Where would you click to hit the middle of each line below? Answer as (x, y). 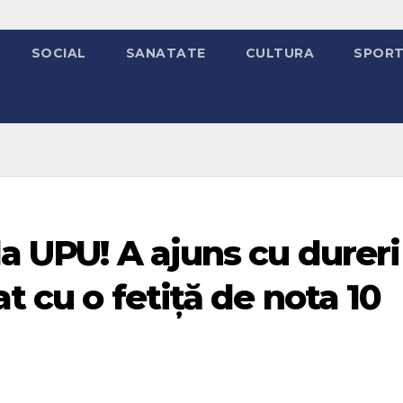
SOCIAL (58, 53)
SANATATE (166, 53)
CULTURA (279, 53)
